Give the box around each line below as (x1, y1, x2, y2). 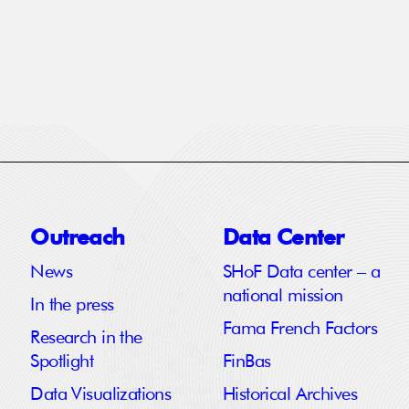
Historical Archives (222, 385, 357, 404)
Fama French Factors (222, 320, 377, 339)
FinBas (222, 352, 271, 372)
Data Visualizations (30, 385, 172, 404)
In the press (30, 296, 114, 315)
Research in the (30, 329, 142, 348)
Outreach (30, 222, 125, 251)
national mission (222, 287, 343, 306)
